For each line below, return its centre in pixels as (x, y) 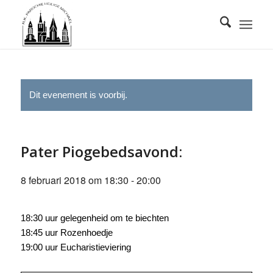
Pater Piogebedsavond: (101, 151)
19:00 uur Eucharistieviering (76, 247)
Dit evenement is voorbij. (78, 95)
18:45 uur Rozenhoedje (66, 232)
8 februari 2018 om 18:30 (74, 180)
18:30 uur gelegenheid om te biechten (94, 218)
